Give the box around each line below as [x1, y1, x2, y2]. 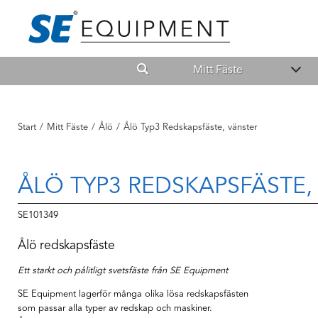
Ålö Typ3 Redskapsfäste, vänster [124, 123, 257, 132]
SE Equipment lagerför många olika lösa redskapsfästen [18, 289, 248, 299]
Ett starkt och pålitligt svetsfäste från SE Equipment [18, 265, 228, 275]
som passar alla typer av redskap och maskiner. [18, 303, 212, 313]
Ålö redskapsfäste [18, 239, 115, 252]
